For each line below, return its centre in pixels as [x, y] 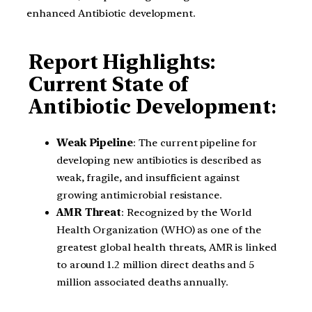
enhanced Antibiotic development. [111, 13]
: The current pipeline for [195, 142]
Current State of [109, 85]
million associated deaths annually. [142, 282]
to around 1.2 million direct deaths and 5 [155, 264]
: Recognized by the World [186, 212]
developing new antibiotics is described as [159, 160]
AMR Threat [89, 212]
